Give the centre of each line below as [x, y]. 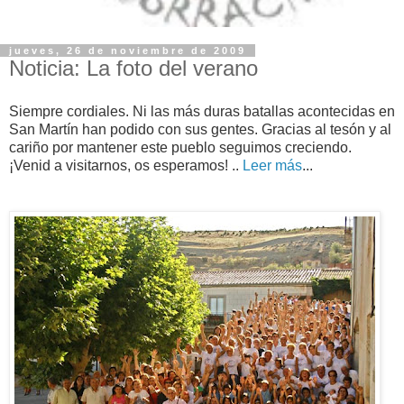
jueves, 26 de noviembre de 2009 [128, 50]
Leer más [272, 165]
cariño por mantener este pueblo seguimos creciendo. [180, 147]
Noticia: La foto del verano [133, 68]
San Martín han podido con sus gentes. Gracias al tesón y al [200, 129]
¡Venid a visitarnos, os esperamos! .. [126, 165]
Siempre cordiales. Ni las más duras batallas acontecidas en [202, 111]
